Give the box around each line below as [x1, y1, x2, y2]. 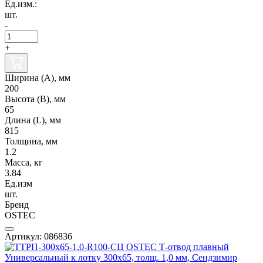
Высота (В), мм [5, 93, 66, 104]
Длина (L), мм [5, 114, 61, 125]
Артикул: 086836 [5, 231, 72, 241]
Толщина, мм [5, 136, 58, 146]
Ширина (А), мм [5, 72, 70, 83]
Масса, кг [5, 157, 43, 167]
